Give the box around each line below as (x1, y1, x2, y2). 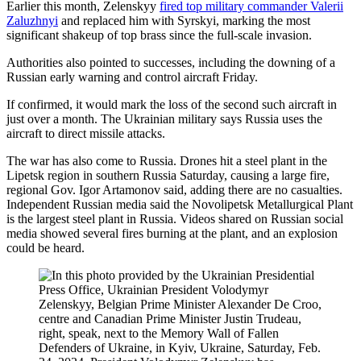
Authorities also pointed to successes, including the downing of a (6, 55, 335, 69)
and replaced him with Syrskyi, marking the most (58, 13, 310, 27)
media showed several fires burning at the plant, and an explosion (6, 226, 338, 240)
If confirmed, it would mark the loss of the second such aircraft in (6, 97, 337, 111)
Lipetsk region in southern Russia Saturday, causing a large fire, (6, 168, 330, 182)
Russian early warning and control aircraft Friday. (6, 69, 258, 84)
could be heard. (6, 240, 85, 255)
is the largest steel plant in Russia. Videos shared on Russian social (6, 211, 343, 226)
